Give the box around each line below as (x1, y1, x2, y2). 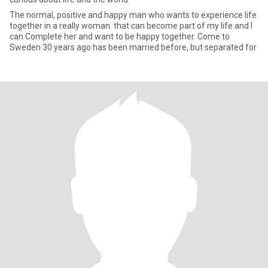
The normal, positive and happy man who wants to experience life (10, 10, 257, 20)
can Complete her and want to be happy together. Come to (10, 32, 230, 41)
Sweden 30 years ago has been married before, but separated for (93, 42, 257, 52)
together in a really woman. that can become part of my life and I (10, 21, 252, 31)
